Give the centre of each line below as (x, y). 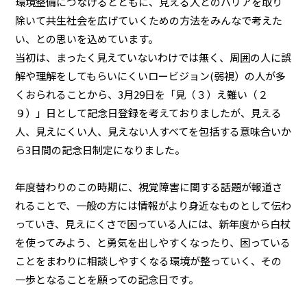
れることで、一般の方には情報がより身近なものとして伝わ (153, 205)
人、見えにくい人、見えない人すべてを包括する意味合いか (153, 131)
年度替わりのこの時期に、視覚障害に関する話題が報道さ (149, 187)
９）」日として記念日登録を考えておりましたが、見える (149, 113)
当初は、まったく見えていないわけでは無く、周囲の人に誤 (153, 57)
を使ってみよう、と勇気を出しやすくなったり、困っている (153, 242)
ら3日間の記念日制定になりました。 (100, 150)
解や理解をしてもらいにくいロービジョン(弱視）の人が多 (151, 76)
